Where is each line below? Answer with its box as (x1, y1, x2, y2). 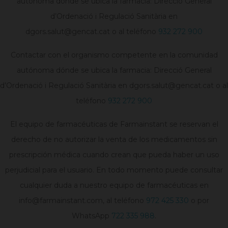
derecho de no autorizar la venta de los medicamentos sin (11, 135, 217, 145)
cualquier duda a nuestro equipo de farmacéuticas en (19, 181, 209, 190)
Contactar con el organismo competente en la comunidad (10, 50, 218, 60)
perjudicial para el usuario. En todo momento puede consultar (5, 165, 223, 175)
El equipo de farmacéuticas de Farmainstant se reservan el (10, 120, 218, 129)
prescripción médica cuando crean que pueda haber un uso (9, 150, 219, 160)
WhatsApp (72, 211, 111, 221)
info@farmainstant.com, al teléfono (19, 196, 146, 206)
